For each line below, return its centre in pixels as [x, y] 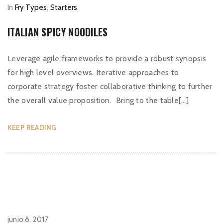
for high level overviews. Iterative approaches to [93, 72]
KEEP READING [32, 127]
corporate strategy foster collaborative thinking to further [110, 86]
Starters [64, 7]
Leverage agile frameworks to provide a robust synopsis [107, 58]
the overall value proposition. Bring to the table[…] [98, 100]
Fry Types [31, 7]
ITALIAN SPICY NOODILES [58, 32]
